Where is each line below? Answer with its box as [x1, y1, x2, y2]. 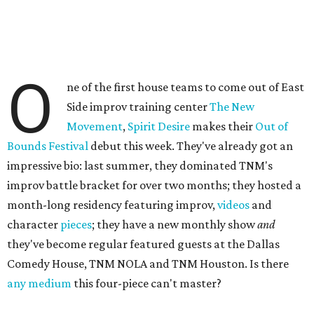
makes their [190, 119, 256, 133]
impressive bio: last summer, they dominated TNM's [7, 158, 273, 172]
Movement [67, 119, 123, 133]
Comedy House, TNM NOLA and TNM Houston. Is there [7, 257, 289, 271]
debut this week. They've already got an [88, 139, 293, 153]
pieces [60, 217, 92, 231]
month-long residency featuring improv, [7, 198, 217, 212]
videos [217, 198, 250, 212]
